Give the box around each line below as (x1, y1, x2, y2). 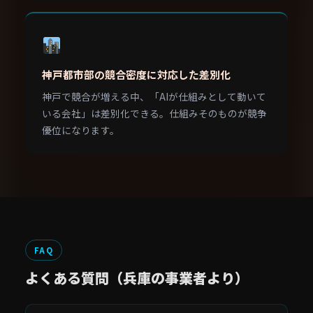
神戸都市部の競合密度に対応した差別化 (42, 67, 231, 82)
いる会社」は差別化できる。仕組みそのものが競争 (42, 106, 267, 120)
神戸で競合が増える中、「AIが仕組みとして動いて (42, 89, 266, 103)
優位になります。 (42, 123, 119, 137)
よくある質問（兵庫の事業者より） (25, 268, 249, 288)
